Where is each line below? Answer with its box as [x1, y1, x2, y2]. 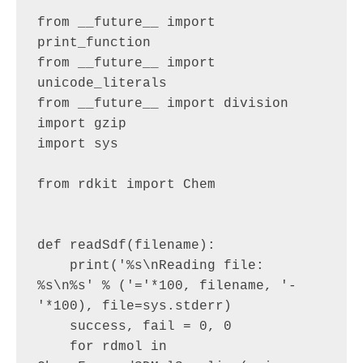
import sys [36, 136, 118, 152]
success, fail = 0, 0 [36, 318, 70, 334]
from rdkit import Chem [36, 177, 216, 192]
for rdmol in [36, 339, 70, 354]
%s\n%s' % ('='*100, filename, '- [36, 278, 297, 293]
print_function [36, 35, 151, 50]
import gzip [36, 116, 126, 131]
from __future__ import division [36, 96, 288, 111]
